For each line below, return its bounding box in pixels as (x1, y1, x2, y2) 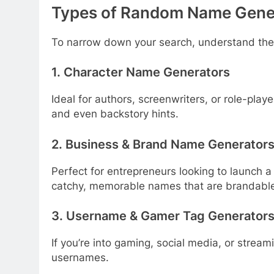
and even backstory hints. (51, 108, 179, 120)
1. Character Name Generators (51, 65, 230, 80)
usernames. (51, 251, 109, 264)
